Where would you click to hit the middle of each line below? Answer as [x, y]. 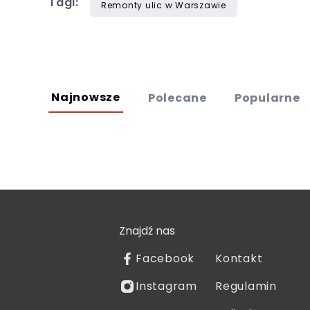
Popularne [267, 98]
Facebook [165, 258]
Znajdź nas [147, 230]
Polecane [177, 98]
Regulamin [246, 286]
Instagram [166, 286]
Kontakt [239, 258]
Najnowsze [86, 97]
